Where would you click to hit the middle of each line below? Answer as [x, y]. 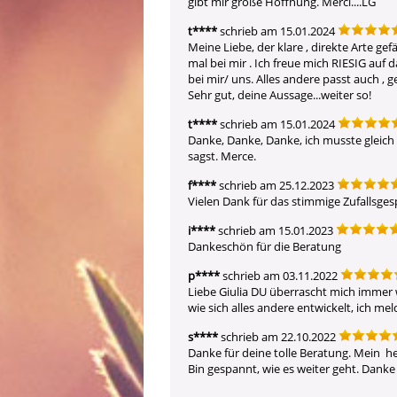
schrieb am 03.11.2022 [279, 276]
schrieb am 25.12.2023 [275, 185]
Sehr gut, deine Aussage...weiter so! [280, 95]
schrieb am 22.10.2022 [277, 337]
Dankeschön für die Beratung [266, 246]
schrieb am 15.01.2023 [274, 230]
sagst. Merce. [222, 156]
